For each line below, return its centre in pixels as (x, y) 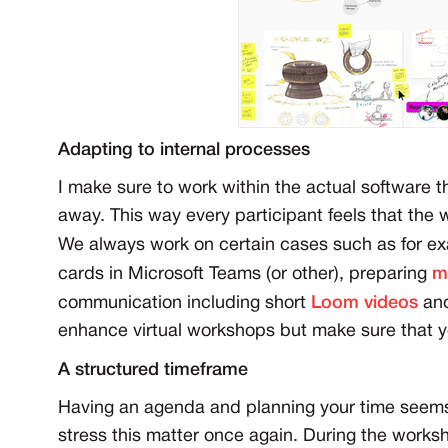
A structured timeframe (153, 370)
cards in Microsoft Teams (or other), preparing (245, 275)
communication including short (184, 304)
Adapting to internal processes (184, 150)
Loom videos (364, 303)
